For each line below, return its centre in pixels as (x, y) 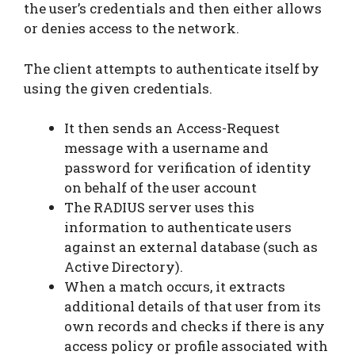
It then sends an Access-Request (172, 128)
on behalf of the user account (162, 188)
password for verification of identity (188, 168)
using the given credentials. (120, 88)
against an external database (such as (191, 247)
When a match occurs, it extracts (175, 287)
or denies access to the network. (133, 29)
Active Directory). (127, 267)
